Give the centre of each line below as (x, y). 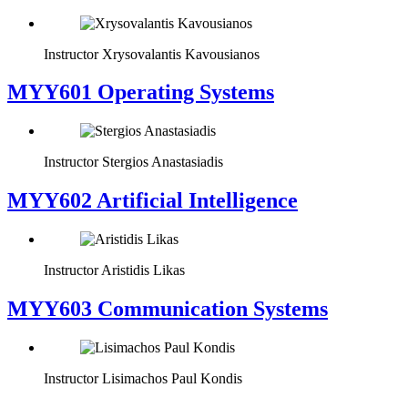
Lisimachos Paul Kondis (172, 378)
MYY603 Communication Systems (168, 309)
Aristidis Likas (143, 270)
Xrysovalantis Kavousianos (181, 54)
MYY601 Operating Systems (141, 92)
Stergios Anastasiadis (163, 162)
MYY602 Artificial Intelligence (153, 201)
